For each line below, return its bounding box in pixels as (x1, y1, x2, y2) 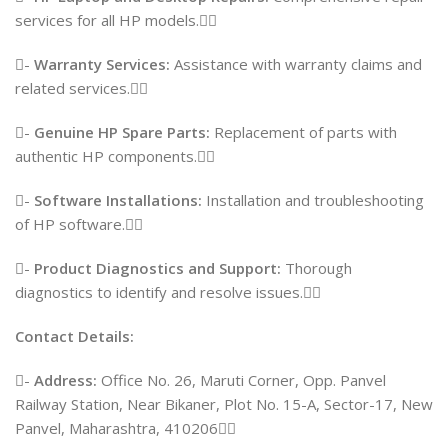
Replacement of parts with (210, 121, 397, 142)
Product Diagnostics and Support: (34, 257, 281, 278)
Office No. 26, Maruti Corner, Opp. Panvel (97, 369, 386, 390)
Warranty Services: (34, 53, 170, 74)
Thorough (281, 257, 352, 278)
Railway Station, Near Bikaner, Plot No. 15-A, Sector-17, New (15, 393, 433, 414)
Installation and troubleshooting (202, 189, 424, 210)
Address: (34, 369, 97, 390)
